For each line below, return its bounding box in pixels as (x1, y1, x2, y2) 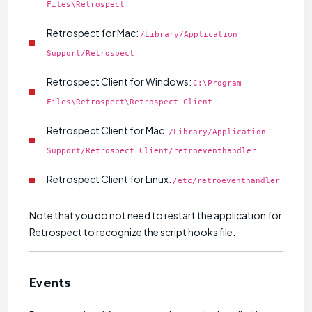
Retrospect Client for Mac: (47, 124, 169, 137)
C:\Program (193, 79, 242, 88)
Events (29, 273, 71, 293)
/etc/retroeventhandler (173, 176, 280, 186)
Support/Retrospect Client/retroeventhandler (47, 146, 256, 156)
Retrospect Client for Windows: (47, 75, 193, 88)
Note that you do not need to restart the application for (29, 209, 282, 222)
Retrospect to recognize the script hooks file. (29, 226, 235, 239)
